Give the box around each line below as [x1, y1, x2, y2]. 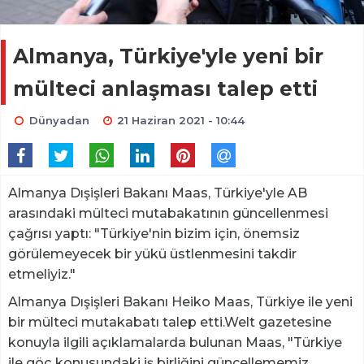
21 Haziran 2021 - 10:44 [117, 113, 245, 127]
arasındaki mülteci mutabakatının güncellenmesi [8, 205, 328, 221]
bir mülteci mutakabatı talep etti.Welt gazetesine [8, 314, 331, 330]
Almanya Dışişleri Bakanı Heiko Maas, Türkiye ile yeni [8, 293, 353, 310]
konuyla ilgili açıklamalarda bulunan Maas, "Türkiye [8, 334, 342, 350]
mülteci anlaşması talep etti [13, 76, 318, 101]
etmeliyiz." [8, 266, 76, 282]
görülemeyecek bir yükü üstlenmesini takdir [8, 245, 297, 262]
